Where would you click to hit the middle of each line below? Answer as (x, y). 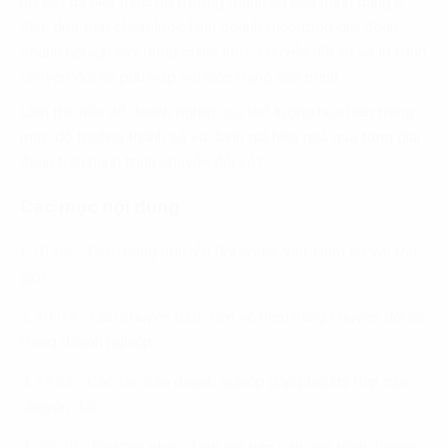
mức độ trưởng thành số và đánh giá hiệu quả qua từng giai (220, 138)
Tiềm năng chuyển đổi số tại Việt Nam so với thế (251, 253)
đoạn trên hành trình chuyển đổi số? (141, 163)
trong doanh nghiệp (86, 343)
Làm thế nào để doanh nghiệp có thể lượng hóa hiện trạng (217, 113)
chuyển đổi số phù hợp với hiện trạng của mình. (181, 78)
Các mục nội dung (100, 207)
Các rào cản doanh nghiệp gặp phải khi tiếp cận (247, 383)
